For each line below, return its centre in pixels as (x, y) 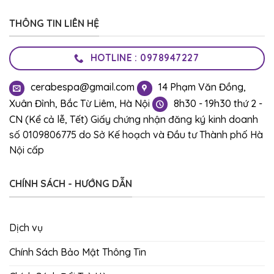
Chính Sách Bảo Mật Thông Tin (78, 252)
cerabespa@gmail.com (83, 87)
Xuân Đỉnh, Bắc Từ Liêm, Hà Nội (80, 103)
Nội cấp (27, 150)
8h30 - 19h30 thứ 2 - (218, 103)
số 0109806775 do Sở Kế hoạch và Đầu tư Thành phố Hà (136, 135)
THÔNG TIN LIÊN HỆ (54, 23)
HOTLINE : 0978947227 (145, 58)
